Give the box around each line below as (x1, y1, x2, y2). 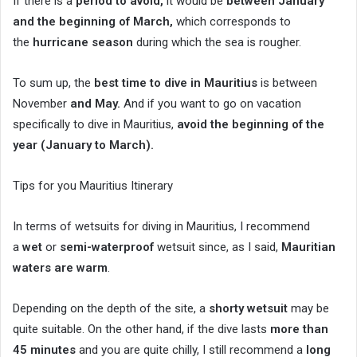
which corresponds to (173, 14, 291, 29)
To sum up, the (13, 76, 94, 91)
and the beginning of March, (13, 14, 173, 29)
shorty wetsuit (209, 301, 288, 316)
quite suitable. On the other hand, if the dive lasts (13, 322, 270, 337)
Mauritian (281, 240, 335, 255)
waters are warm (13, 261, 108, 276)
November (13, 96, 70, 112)
